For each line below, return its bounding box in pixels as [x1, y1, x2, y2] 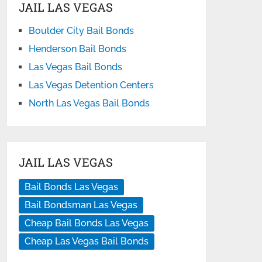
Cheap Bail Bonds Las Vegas [25, 218, 149, 229]
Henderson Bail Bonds [29, 43, 127, 54]
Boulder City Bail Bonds [29, 25, 135, 36]
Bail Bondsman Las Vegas [25, 199, 138, 211]
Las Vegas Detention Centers [29, 80, 154, 91]
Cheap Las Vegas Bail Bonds [25, 236, 149, 247]
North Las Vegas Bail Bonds [29, 98, 150, 109]
